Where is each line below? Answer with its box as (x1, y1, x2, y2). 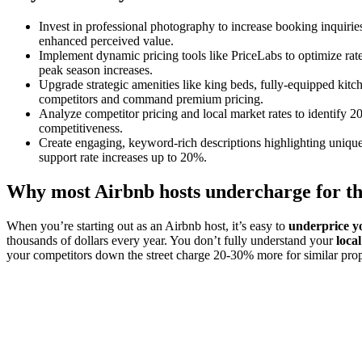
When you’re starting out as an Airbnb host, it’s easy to (6, 219, 288, 234)
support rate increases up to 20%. (39, 150, 207, 165)
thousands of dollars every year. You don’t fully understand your (6, 234, 336, 248)
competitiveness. (39, 121, 123, 136)
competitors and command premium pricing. (39, 92, 263, 107)
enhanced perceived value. (39, 34, 174, 48)
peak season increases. (39, 63, 153, 78)
